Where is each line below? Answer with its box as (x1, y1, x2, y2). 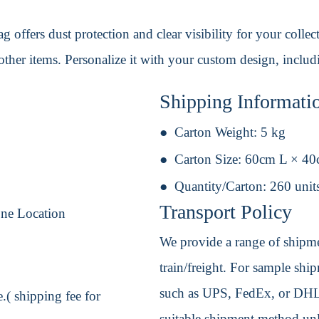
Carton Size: (174, 152, 245, 167)
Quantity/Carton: (174, 179, 270, 194)
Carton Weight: (174, 125, 261, 140)
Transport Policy (159, 201, 292, 224)
